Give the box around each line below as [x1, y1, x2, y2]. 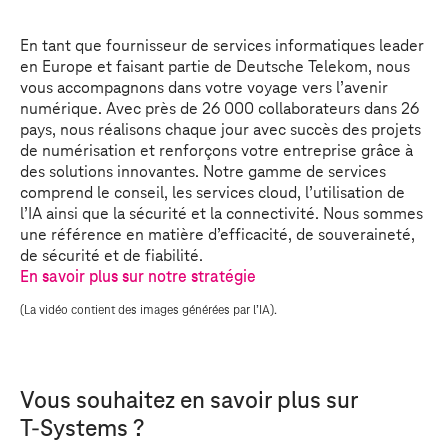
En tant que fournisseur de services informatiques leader [20, 37, 424, 55]
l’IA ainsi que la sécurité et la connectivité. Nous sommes [20, 205, 423, 223]
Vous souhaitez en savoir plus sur [20, 388, 358, 414]
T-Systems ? [20, 416, 144, 442]
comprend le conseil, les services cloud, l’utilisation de [20, 184, 405, 202]
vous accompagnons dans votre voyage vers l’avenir [20, 79, 388, 97]
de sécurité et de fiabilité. [20, 247, 203, 265]
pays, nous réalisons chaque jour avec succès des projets [20, 121, 421, 139]
